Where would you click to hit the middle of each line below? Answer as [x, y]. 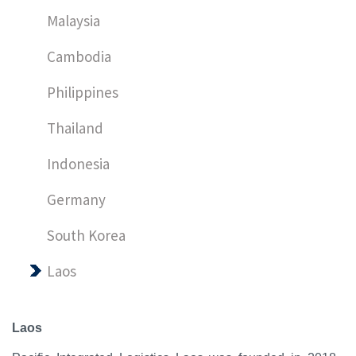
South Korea [87, 235]
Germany [77, 199]
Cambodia [79, 56]
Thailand [75, 128]
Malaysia [74, 21]
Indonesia [79, 164]
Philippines [83, 92]
